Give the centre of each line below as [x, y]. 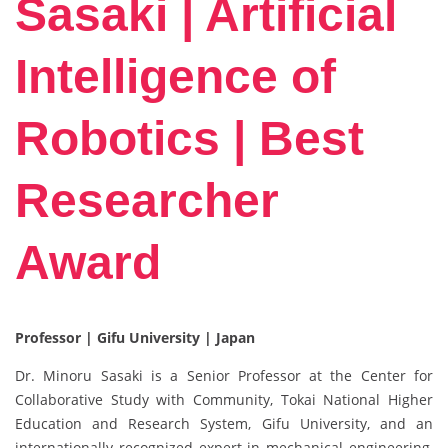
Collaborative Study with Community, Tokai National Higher [224, 400]
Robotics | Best [189, 139]
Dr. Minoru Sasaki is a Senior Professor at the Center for [224, 376]
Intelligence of [175, 77]
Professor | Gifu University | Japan [135, 338]
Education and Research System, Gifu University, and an [224, 424]
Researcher [147, 201]
